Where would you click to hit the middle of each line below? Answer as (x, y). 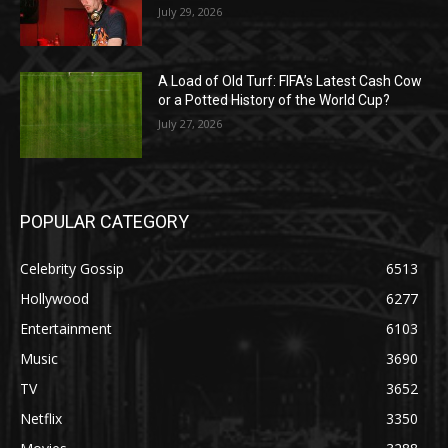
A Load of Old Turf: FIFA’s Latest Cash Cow (290, 80)
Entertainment (66, 328)
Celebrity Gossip (72, 268)
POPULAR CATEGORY (104, 221)
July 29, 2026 (190, 12)
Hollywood (54, 298)
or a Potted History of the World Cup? (274, 99)
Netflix (41, 418)
